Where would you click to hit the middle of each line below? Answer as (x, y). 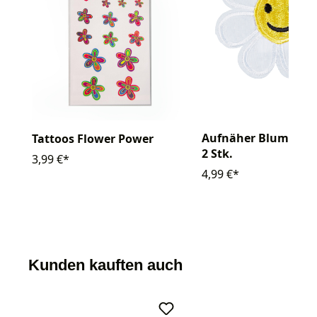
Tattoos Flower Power (93, 139)
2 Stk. (217, 154)
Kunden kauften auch (105, 265)
